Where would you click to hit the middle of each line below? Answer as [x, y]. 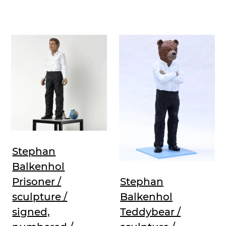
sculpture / [40, 196]
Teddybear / [151, 212]
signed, [31, 212]
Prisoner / [37, 181]
